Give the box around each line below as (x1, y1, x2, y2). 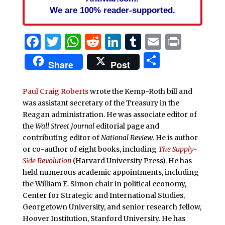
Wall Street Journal (35, 122, 94, 131)
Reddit (100, 32, 152, 52)
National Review (100, 133, 153, 143)
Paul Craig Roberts (22, 87, 88, 96)
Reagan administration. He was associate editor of (22, 110, 197, 120)
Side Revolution (22, 156, 71, 166)
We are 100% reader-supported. (49, 5, 175, 16)
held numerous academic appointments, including (22, 168, 199, 177)
